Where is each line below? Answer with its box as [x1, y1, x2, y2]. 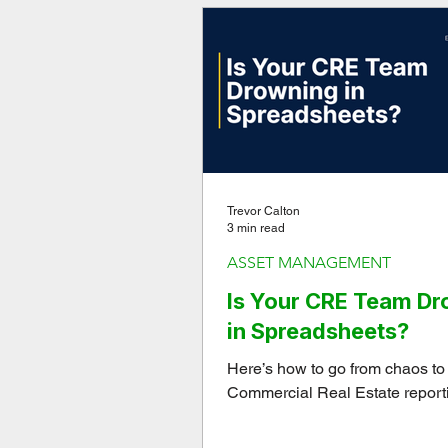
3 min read [227, 220, 285, 235]
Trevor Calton [227, 204, 300, 218]
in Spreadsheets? [227, 318, 409, 344]
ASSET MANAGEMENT [227, 253, 391, 272]
